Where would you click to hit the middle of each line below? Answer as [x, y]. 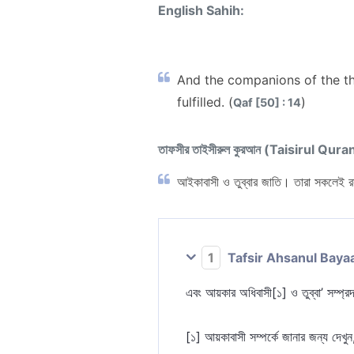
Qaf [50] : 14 [267, 102]
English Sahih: [201, 10]
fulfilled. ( [205, 102]
